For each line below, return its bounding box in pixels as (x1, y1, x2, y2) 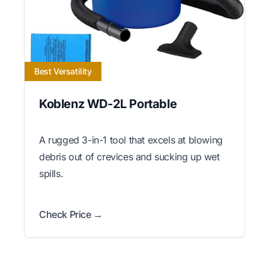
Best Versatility (34, 65, 92, 76)
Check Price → (39, 208, 103, 220)
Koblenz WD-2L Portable (39, 96, 177, 111)
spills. (39, 167, 64, 180)
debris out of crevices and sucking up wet (39, 150, 220, 163)
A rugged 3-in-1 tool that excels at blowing (39, 133, 223, 146)
